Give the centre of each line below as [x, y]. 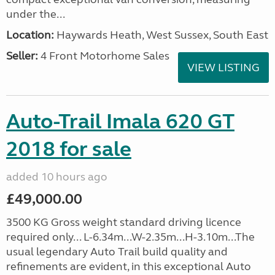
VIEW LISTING [223, 68]
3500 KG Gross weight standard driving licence [124, 222]
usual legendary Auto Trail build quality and [117, 252]
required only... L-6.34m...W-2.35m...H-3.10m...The [130, 237]
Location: [30, 35]
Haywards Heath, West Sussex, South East [161, 35]
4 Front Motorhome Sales [104, 56]
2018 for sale [69, 149]
